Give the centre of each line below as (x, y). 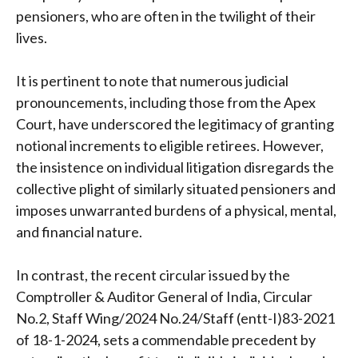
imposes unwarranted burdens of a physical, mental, (176, 210)
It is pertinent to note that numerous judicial (152, 80)
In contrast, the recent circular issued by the (153, 274)
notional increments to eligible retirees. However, (170, 145)
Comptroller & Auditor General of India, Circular (164, 296)
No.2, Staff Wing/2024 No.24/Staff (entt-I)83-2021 (175, 318)
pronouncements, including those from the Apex (166, 102)
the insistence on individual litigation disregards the (175, 167)
